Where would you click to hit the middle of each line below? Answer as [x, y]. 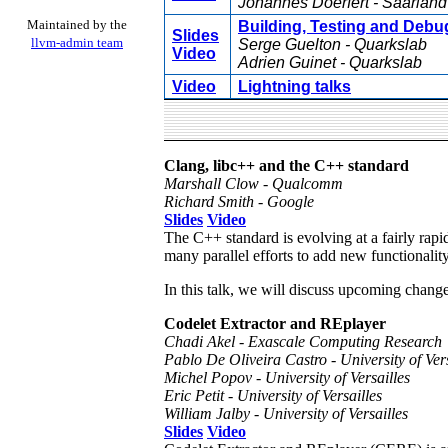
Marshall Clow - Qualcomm [253, 183]
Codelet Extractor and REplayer [275, 323]
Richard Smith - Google [239, 201]
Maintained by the [77, 24]
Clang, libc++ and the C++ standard [286, 165]
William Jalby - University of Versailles [286, 413]
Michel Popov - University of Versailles [287, 377]
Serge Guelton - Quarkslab [332, 45]
